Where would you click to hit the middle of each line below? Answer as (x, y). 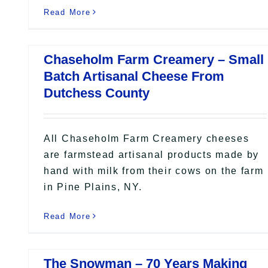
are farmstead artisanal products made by (152, 154)
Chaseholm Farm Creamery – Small (154, 59)
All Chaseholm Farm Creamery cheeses (147, 138)
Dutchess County (97, 93)
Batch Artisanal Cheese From (134, 76)
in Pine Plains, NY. (93, 187)
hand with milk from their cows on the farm (154, 170)
